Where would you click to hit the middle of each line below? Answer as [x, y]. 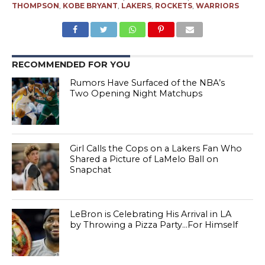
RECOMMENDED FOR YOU [71, 64]
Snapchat [91, 169]
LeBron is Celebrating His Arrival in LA [151, 214]
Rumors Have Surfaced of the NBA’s [148, 83]
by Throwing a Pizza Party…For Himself [154, 224]
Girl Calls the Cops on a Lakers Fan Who [156, 148]
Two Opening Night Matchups [136, 93]
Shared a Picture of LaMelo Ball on [144, 159]
